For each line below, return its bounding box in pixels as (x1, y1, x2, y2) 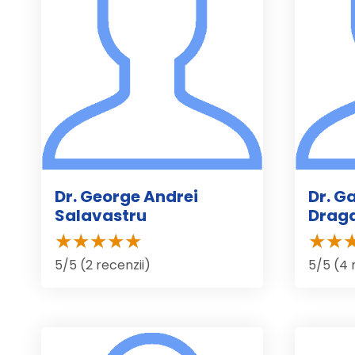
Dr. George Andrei (55, 185, 198, 208)
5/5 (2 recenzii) (55, 255, 151, 274)
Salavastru (55, 204, 147, 227)
